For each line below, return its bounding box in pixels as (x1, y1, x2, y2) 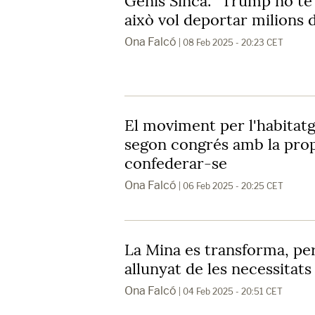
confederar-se (124, 153, 227, 173)
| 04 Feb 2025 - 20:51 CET (176, 285, 283, 297)
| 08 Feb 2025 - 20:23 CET (176, 37, 283, 48)
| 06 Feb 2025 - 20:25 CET (176, 180, 283, 191)
